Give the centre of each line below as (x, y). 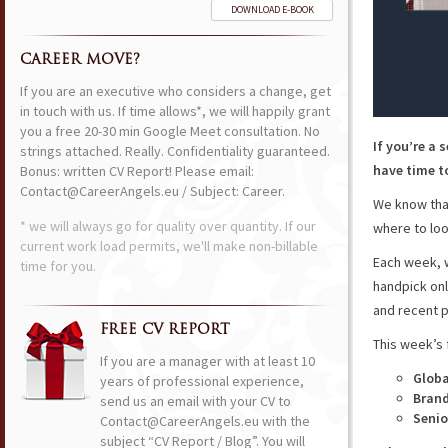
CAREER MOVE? (80, 60)
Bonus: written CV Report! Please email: (137, 171)
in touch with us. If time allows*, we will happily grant (175, 111)
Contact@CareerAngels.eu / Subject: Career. (152, 191)
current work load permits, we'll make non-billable (169, 246)
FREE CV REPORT (165, 330)
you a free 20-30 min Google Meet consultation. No (170, 131)
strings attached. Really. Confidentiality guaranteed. (175, 151)
